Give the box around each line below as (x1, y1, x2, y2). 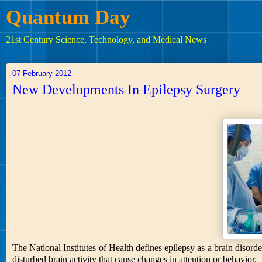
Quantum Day (6, 6, 130, 28)
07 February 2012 (12, 69, 71, 78)
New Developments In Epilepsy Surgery (12, 81, 240, 97)
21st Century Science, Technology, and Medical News (6, 35, 206, 44)
